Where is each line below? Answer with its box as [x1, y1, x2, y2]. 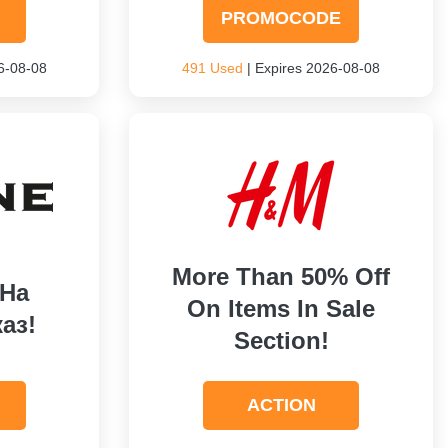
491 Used [182, 60, 244, 76]
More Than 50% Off [172, 263, 391, 290]
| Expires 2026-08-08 [243, 60, 381, 76]
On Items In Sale [187, 295, 376, 322]
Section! [233, 327, 329, 354]
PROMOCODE [221, 8, 342, 28]
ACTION [246, 395, 316, 415]
